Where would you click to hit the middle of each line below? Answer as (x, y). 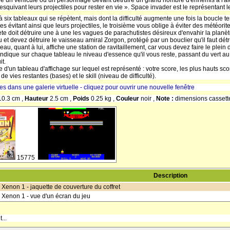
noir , (148, 99)
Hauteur (37, 99)
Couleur (128, 99)
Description (170, 176)
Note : (166, 99)
